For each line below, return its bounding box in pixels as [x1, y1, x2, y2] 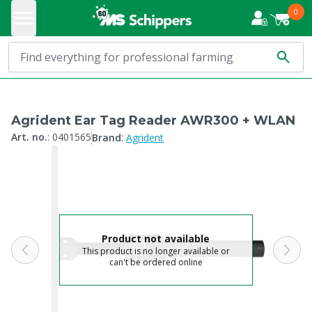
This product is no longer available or [81, 244, 230, 257]
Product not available [102, 231, 210, 245]
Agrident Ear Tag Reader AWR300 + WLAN [11, 113, 295, 128]
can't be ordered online [109, 256, 203, 268]
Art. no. [11, 130, 47, 143]
